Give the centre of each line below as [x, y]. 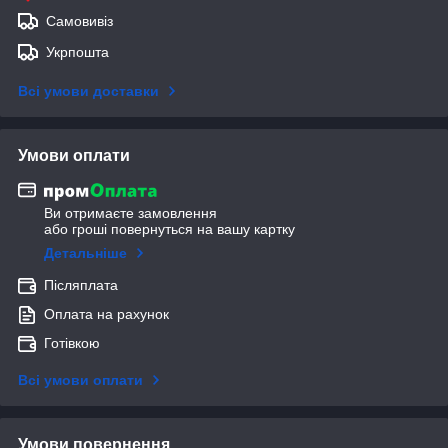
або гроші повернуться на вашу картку [169, 229]
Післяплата [81, 285]
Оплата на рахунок [106, 314]
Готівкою [72, 343]
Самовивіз [79, 20]
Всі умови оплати [80, 380]
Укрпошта [77, 51]
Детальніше [85, 253]
